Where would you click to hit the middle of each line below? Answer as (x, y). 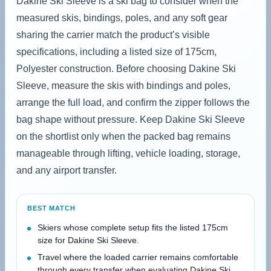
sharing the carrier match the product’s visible (113, 34)
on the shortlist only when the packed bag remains (123, 136)
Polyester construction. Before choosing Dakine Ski (126, 68)
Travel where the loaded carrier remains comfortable (138, 257)
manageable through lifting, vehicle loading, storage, (128, 153)
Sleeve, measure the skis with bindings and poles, (123, 85)
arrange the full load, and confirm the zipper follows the (133, 102)
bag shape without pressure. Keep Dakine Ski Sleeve (131, 119)
